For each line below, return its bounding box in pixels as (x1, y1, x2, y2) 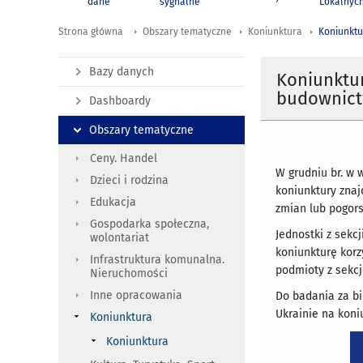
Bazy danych (89, 65, 154, 79)
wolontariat (90, 231, 149, 246)
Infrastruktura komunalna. (90, 253, 224, 267)
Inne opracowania (90, 288, 182, 303)
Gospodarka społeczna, (90, 217, 209, 232)
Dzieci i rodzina (90, 173, 169, 188)
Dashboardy (89, 94, 151, 109)
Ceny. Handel (90, 152, 157, 166)
